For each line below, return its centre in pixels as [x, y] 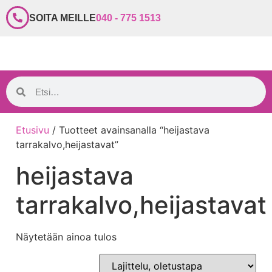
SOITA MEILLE [63, 18]
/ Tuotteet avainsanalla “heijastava [129, 130]
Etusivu [32, 130]
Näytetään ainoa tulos [66, 237]
